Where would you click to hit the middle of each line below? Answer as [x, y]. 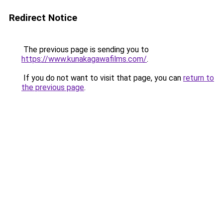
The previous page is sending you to [85, 50]
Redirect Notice [43, 18]
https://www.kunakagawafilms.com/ [84, 59]
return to [199, 78]
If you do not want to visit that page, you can [102, 78]
